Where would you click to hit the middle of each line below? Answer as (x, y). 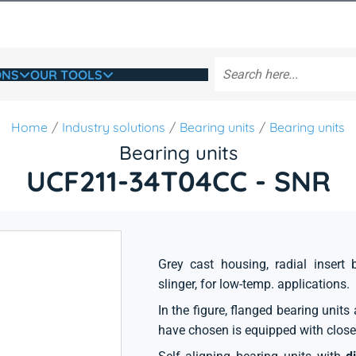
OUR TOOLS (66, 74)
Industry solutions (114, 127)
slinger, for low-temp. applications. (253, 284)
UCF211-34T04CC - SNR (178, 181)
